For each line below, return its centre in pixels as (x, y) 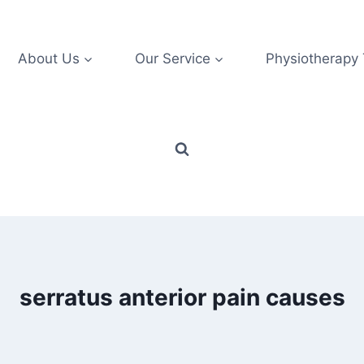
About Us (48, 58)
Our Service (172, 58)
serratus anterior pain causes (182, 298)
